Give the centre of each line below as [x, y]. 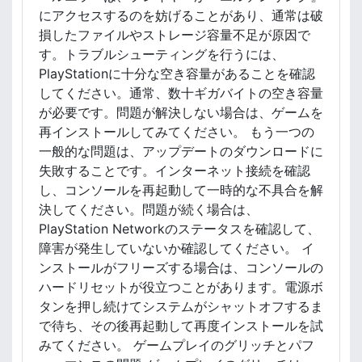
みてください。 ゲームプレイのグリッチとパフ [177, 345]
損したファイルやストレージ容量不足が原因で [175, 35]
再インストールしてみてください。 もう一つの [177, 132]
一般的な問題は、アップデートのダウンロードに [181, 151]
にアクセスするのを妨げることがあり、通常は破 [181, 15]
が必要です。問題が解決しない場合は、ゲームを [181, 112]
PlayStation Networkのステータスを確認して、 [179, 229]
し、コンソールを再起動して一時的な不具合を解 [181, 190]
